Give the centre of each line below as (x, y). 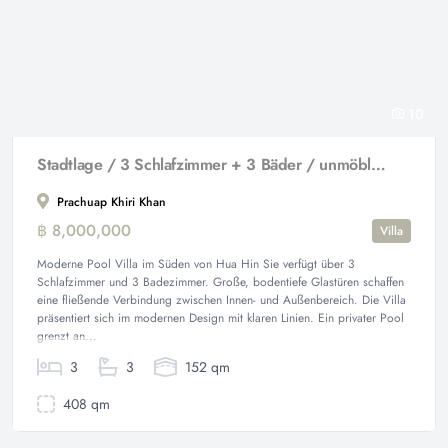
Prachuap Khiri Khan (109, 202)
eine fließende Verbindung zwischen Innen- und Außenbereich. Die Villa (221, 300)
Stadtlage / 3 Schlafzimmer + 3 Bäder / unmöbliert (379, 164)
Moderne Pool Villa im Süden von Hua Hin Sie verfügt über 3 (196, 264)
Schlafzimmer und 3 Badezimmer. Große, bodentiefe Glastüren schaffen (220, 282)
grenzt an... (67, 336)
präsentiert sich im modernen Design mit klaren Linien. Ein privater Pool (220, 318)
